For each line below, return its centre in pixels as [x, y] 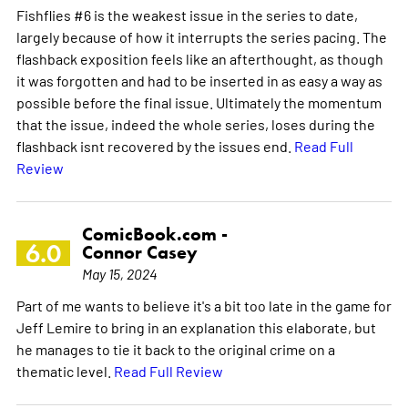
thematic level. [65, 371]
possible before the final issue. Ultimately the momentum [199, 102]
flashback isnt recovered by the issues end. [155, 146]
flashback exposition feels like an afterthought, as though [199, 59]
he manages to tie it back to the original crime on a [175, 349]
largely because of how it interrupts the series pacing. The [201, 37]
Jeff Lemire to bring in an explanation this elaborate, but [196, 327]
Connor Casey [139, 253]
